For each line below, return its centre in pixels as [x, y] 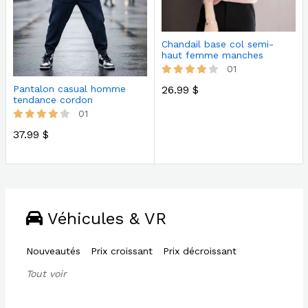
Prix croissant [121, 251]
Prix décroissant [199, 251]
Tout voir [46, 273]
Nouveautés [53, 251]
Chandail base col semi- [217, 44]
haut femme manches [212, 55]
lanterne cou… [195, 66]
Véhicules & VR [104, 218]
